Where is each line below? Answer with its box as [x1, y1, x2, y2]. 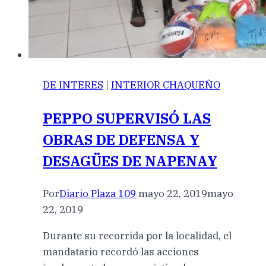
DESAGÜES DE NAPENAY [43, 151, 217, 171]
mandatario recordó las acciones [43, 245, 199, 259]
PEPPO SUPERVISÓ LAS [43, 109, 211, 128]
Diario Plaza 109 [59, 187, 136, 201]
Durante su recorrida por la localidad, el [43, 229, 232, 243]
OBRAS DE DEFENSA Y [43, 130, 199, 150]
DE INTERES [43, 78, 103, 92]
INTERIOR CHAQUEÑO [111, 78, 220, 92]
